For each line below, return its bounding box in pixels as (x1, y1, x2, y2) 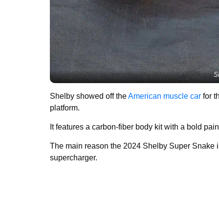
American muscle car (128, 91, 201, 100)
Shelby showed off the (50, 91, 128, 100)
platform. (50, 103, 80, 112)
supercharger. (50, 153, 99, 162)
